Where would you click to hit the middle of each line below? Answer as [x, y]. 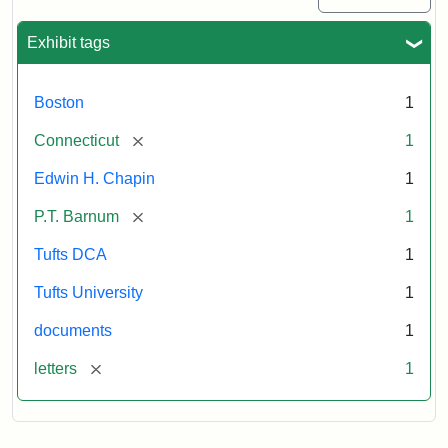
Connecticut [76, 140]
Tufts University [88, 292]
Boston [59, 102]
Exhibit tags [68, 42]
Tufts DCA [70, 254]
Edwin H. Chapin [94, 178]
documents [73, 330]
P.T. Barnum [76, 216]
